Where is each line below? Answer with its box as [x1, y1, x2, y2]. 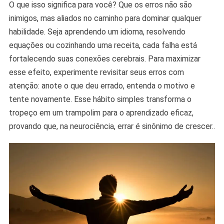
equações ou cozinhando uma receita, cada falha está [8, 40, 197, 50]
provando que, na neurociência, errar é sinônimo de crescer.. [8, 121, 215, 131]
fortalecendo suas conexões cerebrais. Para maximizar [8, 53, 200, 63]
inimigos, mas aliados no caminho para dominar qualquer [8, 13, 201, 23]
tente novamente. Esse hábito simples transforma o [8, 94, 191, 104]
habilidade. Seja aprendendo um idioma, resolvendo [8, 26, 185, 36]
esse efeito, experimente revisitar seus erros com [8, 67, 184, 77]
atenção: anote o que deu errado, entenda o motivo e [8, 80, 195, 90]
